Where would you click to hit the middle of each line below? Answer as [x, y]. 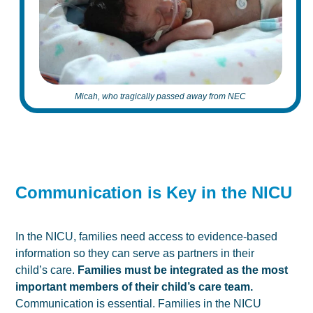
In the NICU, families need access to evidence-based [147, 236]
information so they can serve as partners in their [135, 253]
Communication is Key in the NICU [154, 193]
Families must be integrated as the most [183, 270]
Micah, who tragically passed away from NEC [160, 96]
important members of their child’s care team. [134, 286]
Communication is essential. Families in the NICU [139, 303]
